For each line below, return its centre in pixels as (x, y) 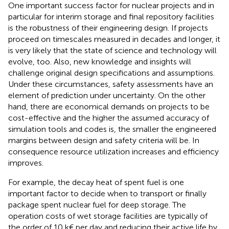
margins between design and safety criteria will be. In (104, 140)
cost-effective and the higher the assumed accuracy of (109, 118)
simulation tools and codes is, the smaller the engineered (112, 129)
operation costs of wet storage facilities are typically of (108, 216)
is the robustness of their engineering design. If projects (108, 28)
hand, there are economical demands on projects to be (109, 106)
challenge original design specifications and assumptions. (111, 73)
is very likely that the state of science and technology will (112, 50)
